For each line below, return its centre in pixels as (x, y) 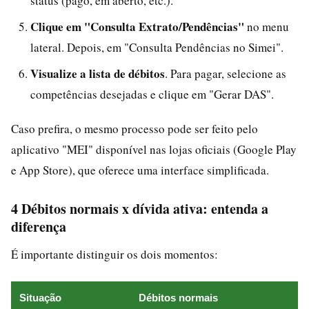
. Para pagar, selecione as (226, 73)
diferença (39, 226)
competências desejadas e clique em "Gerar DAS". (152, 94)
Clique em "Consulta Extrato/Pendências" (137, 26)
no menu (267, 26)
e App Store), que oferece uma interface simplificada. (140, 170)
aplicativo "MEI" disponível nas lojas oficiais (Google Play (154, 149)
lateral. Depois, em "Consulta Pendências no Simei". (157, 47)
